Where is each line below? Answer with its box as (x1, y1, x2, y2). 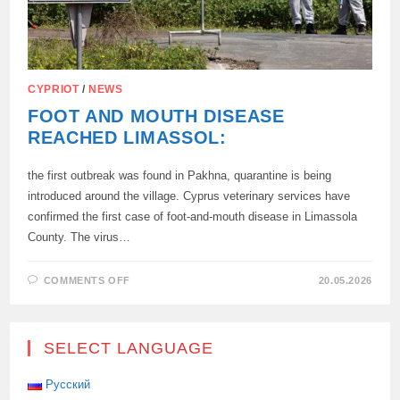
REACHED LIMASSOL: (28, 127, 227, 147)
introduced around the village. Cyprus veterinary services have (28, 188, 351, 203)
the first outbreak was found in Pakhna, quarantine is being (28, 168, 332, 182)
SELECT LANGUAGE (44, 338, 214, 357)
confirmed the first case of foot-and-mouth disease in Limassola (28, 209, 358, 223)
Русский (46, 377, 91, 391)
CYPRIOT (28, 82, 79, 96)
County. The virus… (28, 229, 131, 244)
